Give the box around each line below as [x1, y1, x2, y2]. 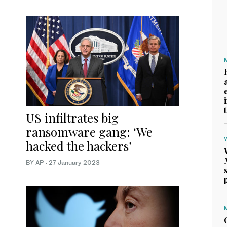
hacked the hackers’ [26, 137, 132, 154]
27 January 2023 [49, 158, 100, 166]
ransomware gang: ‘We [26, 123, 153, 140]
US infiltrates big [26, 109, 119, 126]
